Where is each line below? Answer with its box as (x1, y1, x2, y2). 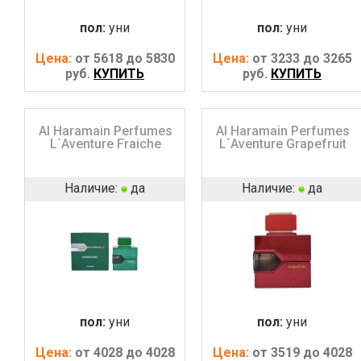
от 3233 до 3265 (251, 50, 352, 66)
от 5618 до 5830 (74, 50, 175, 66)
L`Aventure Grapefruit (218, 135, 346, 151)
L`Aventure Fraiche (49, 135, 161, 151)
